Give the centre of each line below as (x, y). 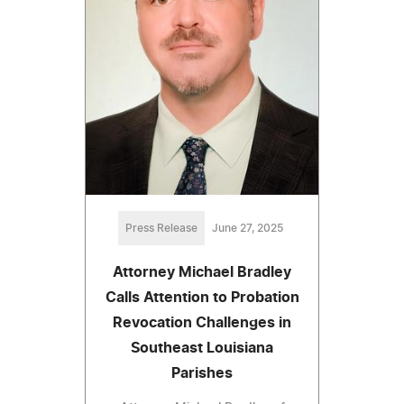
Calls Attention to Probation (202, 298)
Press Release (161, 229)
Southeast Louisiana (202, 349)
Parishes (202, 374)
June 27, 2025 (247, 229)
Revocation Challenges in (202, 323)
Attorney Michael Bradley (202, 273)
